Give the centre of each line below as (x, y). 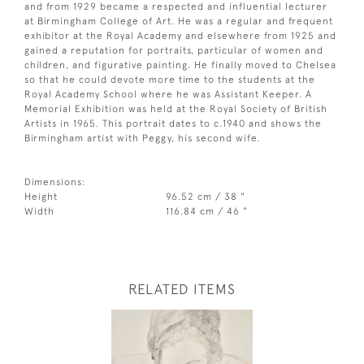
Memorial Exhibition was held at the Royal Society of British (176, 108)
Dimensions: (55, 182)
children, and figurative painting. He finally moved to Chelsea (180, 65)
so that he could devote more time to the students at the (170, 79)
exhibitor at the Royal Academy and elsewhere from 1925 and (180, 35)
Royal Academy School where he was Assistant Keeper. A (168, 94)
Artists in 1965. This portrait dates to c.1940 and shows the (173, 123)
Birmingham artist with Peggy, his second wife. (142, 138)
